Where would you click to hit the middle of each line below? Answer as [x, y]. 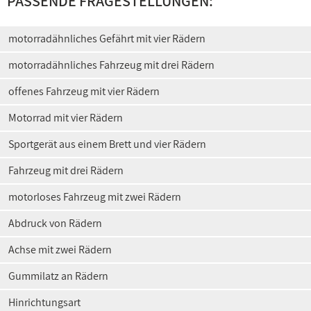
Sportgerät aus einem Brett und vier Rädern [107, 144]
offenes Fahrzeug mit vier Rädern [84, 91]
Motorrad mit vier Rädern [66, 118]
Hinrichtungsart [44, 302]
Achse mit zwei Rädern [60, 250]
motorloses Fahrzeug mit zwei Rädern [95, 197]
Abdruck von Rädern [55, 223]
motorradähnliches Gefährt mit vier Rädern [107, 39]
